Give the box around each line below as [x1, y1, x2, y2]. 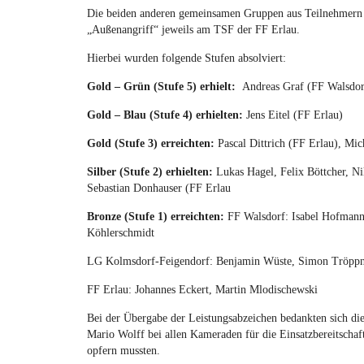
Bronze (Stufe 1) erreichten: [87, 210, 227, 223]
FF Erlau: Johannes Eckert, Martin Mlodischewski [87, 284, 318, 296]
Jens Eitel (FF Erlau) [246, 109, 343, 121]
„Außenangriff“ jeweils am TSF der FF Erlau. [87, 24, 300, 36]
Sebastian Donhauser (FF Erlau [87, 182, 231, 194]
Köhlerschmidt [87, 227, 154, 239]
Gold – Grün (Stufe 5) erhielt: [87, 80, 242, 93]
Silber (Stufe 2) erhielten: [87, 166, 216, 178]
